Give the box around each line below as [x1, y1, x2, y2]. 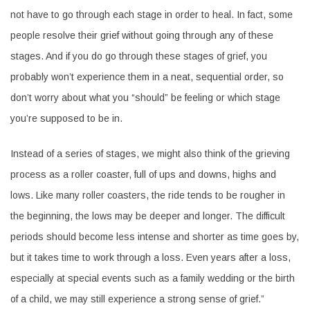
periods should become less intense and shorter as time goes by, [10, 230, 299, 242]
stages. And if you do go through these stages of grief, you [10, 50, 267, 62]
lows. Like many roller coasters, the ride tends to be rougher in [10, 189, 285, 201]
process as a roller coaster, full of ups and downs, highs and [10, 168, 276, 180]
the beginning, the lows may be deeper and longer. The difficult [10, 210, 285, 221]
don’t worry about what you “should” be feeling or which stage [10, 91, 280, 103]
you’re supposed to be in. [10, 112, 122, 124]
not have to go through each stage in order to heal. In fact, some [10, 8, 293, 20]
